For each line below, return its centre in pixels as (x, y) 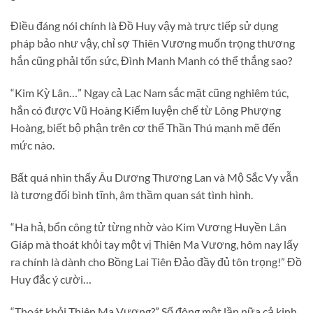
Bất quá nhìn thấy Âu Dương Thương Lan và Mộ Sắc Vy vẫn (154, 177)
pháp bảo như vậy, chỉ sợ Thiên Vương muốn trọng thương (153, 43)
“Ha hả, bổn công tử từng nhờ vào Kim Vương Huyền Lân (148, 226)
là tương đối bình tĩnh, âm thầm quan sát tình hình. (132, 195)
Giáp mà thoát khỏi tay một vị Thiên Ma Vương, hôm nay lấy (154, 244)
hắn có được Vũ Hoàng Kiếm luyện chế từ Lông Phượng (146, 110)
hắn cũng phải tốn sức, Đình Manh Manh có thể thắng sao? (151, 61)
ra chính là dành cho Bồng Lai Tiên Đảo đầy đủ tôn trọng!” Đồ (156, 261)
